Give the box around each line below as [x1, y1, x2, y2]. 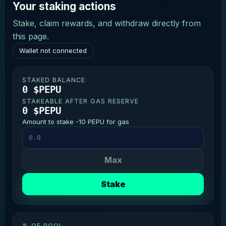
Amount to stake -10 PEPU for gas [22, 117, 129, 126]
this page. [13, 31, 49, 42]
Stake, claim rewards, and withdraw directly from [13, 18, 201, 29]
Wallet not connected [19, 46, 87, 55]
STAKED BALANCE [22, 76, 85, 84]
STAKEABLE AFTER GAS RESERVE [22, 97, 139, 105]
